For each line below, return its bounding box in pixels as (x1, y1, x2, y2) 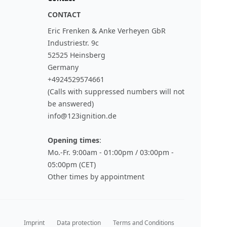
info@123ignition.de (48, 111, 117, 121)
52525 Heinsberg (48, 50, 105, 60)
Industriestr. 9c (48, 38, 99, 48)
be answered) (48, 99, 94, 109)
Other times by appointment (48, 172, 144, 182)
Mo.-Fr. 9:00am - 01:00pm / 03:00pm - (48, 147, 174, 158)
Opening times (48, 135, 99, 145)
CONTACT (48, 10, 81, 20)
